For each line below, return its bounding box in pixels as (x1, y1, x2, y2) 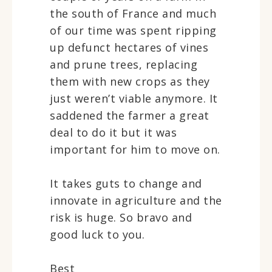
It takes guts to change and (50, 175, 202, 191)
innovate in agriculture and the (50, 192, 222, 208)
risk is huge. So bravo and (50, 209, 192, 225)
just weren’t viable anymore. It (50, 90, 218, 106)
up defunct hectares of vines (50, 39, 208, 55)
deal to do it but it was (50, 124, 177, 140)
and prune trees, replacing (50, 56, 197, 72)
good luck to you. (50, 226, 145, 242)
